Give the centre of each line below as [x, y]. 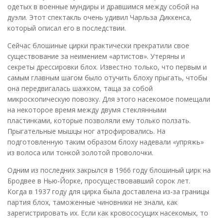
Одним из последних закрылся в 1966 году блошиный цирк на [109, 170]
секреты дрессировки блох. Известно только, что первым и [107, 67]
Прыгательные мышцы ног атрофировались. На [86, 131]
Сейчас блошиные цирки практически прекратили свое [98, 45]
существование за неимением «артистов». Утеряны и [96, 56]
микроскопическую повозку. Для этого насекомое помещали [109, 99]
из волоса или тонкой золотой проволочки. [80, 152]
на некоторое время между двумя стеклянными [87, 109]
